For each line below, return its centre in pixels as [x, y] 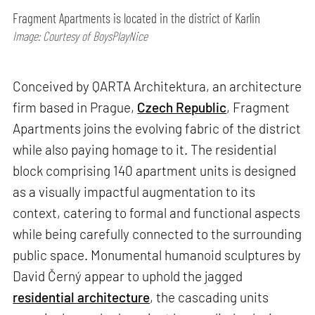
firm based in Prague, [75, 107]
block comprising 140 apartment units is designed [155, 170]
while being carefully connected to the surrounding [157, 233]
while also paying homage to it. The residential [145, 149]
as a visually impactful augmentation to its [134, 191]
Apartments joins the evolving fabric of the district [157, 128]
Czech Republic [182, 107]
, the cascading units [210, 297]
